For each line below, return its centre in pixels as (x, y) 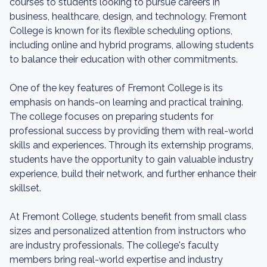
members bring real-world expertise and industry (116, 260)
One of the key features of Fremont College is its (116, 88)
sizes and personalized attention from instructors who (128, 231)
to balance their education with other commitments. (124, 59)
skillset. (25, 188)
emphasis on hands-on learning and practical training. (126, 102)
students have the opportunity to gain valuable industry (131, 159)
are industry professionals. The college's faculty (114, 245)
